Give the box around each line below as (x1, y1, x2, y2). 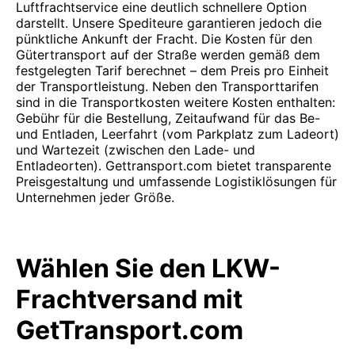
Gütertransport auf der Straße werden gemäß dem (16, 47, 320, 63)
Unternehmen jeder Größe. (16, 189, 174, 205)
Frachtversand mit (16, 284, 242, 315)
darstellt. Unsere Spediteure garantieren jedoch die (16, 15, 322, 31)
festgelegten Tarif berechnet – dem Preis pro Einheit (16, 63, 329, 78)
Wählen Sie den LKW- (16, 253, 281, 284)
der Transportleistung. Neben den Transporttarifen (16, 78, 319, 94)
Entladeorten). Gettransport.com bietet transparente (16, 158, 331, 174)
